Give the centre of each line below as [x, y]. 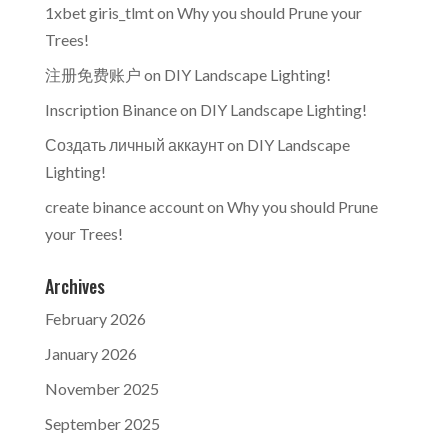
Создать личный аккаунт [134, 144]
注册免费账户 [92, 74]
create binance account [124, 206]
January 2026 [90, 353]
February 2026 [95, 318]
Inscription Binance [110, 109]
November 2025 [101, 388]
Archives [74, 286]
